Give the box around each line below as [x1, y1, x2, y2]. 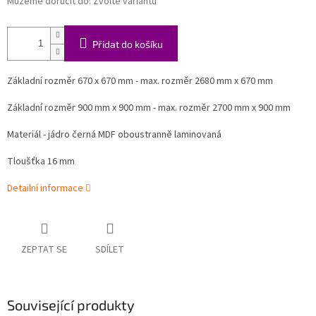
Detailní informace [7, 181, 83, 196]
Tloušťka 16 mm [7, 154, 75, 169]
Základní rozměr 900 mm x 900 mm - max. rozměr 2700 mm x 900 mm [7, 101, 291, 116]
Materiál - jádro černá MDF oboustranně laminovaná [7, 128, 221, 142]
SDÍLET [95, 243, 124, 257]
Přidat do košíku [92, 38, 163, 51]
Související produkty [7, 296, 135, 314]
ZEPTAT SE [21, 243, 67, 257]
